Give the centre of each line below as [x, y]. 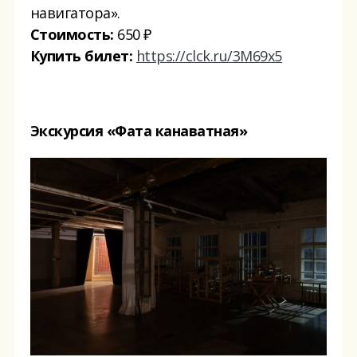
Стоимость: [72, 34]
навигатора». [75, 12]
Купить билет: [81, 55]
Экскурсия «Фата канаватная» [139, 130]
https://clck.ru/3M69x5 [209, 55]
